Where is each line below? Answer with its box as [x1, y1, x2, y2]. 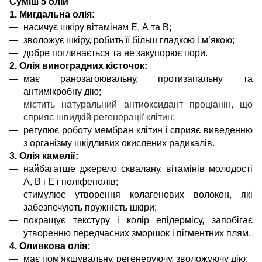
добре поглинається [23, 48, 110, 58]
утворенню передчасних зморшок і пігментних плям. [23, 228, 251, 238]
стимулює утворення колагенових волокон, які [23, 189, 253, 199]
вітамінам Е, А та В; [87, 22, 171, 32]
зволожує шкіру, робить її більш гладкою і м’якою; [23, 35, 235, 45]
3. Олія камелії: [9, 151, 78, 161]
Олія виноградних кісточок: [19, 61, 147, 71]
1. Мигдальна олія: [9, 9, 95, 19]
